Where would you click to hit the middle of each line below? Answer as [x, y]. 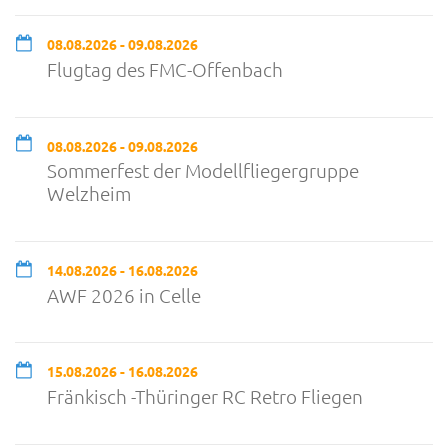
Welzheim [89, 193]
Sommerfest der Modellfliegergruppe [203, 170]
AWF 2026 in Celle [124, 294]
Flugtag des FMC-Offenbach [165, 69]
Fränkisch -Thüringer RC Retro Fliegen [205, 396]
